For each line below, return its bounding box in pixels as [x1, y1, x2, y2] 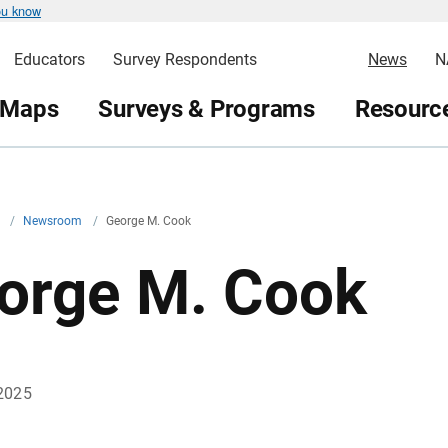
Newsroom [23, 214, 85, 228]
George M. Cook [106, 214, 191, 228]
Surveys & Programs [98, 94, 315, 123]
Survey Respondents [112, 50, 257, 69]
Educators [13, 50, 85, 69]
